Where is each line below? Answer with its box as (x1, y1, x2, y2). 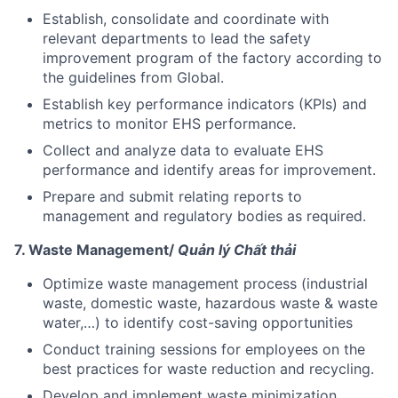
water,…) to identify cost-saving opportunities (43, 313, 353, 331)
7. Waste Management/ (14, 240, 178, 259)
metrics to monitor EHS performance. (43, 114, 296, 132)
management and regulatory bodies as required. (43, 206, 366, 225)
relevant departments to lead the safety (43, 28, 311, 47)
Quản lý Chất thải (178, 240, 296, 259)
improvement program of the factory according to (43, 48, 382, 67)
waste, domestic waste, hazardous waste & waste (43, 293, 378, 312)
